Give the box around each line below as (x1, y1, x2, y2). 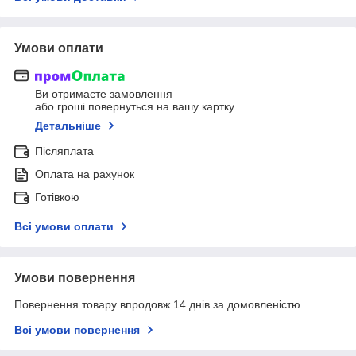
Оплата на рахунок (35, 168, 134, 181)
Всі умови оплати (14, 220, 114, 234)
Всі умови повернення (14, 323, 140, 337)
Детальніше (35, 119, 101, 133)
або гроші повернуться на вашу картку (35, 100, 234, 114)
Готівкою (35, 191, 79, 204)
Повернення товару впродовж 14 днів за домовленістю (14, 298, 300, 311)
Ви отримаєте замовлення (35, 87, 172, 101)
